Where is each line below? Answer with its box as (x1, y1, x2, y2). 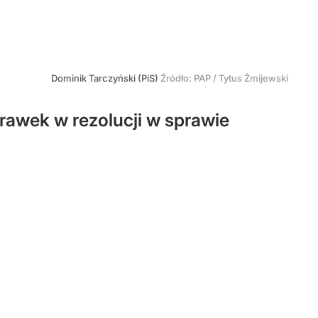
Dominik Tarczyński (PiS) (51, 72, 160, 84)
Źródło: (160, 72, 194, 84)
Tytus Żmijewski (219, 72, 288, 84)
